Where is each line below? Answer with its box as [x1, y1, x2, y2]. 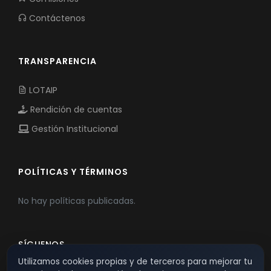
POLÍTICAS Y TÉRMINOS [18, 165, 128, 178]
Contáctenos [27, 11, 85, 24]
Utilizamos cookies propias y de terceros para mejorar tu [18, 256, 252, 267]
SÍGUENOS [18, 238, 64, 250]
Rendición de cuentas [28, 103, 122, 116]
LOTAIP [27, 83, 57, 96]
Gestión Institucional [29, 122, 118, 135]
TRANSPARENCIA [18, 54, 97, 67]
